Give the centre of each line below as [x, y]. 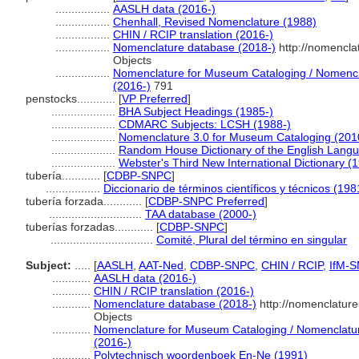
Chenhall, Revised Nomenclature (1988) [215, 22]
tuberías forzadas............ [91, 227]
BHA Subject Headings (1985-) [196, 111]
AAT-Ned [161, 265]
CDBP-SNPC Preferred [206, 201]
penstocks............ [72, 99]
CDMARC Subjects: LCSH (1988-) [205, 124]
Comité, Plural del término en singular [252, 240]
